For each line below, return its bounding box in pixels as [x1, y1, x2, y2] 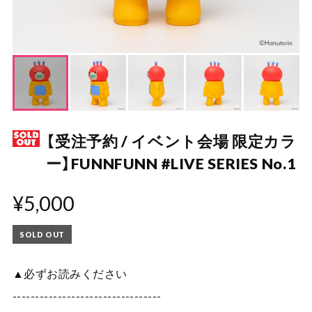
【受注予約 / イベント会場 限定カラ [46, 132, 297, 150]
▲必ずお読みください [12, 266, 127, 280]
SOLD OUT [19, 229, 65, 239]
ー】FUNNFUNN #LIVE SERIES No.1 [46, 154, 296, 173]
